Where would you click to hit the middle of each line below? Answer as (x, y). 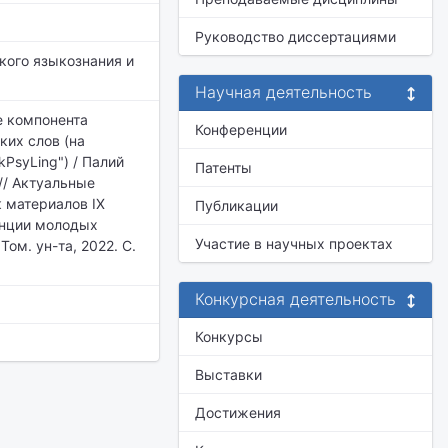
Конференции (241, 129)
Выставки (228, 374)
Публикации (236, 205)
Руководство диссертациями (295, 36)
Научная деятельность (283, 92)
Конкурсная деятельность (295, 299)
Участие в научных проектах (294, 243)
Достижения (238, 412)
